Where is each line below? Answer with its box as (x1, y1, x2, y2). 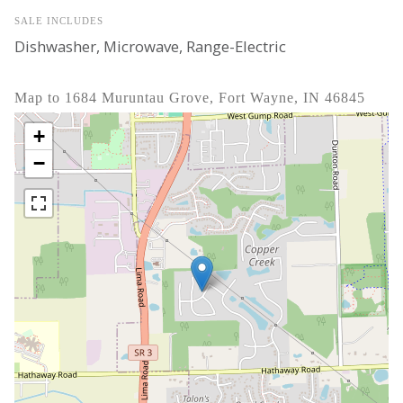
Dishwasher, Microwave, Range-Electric (14, 35, 286, 57)
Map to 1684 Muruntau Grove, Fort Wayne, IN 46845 (14, 89, 365, 105)
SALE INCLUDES (14, 14, 103, 26)
